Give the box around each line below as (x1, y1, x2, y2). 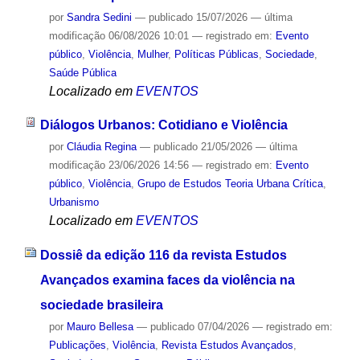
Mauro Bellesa (66, 321, 133, 333)
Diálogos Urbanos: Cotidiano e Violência (39, 118, 288, 133)
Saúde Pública (48, 66, 117, 79)
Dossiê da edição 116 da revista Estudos (39, 248, 287, 263)
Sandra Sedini (66, 10, 132, 23)
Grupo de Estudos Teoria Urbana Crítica (137, 178, 323, 190)
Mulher (137, 47, 168, 60)
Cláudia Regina (66, 141, 137, 153)
